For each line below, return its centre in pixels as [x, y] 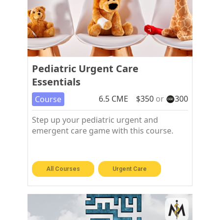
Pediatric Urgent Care [85, 69]
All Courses [63, 169]
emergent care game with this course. [102, 131]
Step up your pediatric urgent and [95, 120]
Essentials [56, 82]
